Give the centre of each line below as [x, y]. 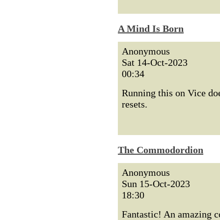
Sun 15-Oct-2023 [156, 184]
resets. [135, 104]
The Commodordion [161, 150]
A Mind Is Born [151, 28]
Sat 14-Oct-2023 [155, 62]
